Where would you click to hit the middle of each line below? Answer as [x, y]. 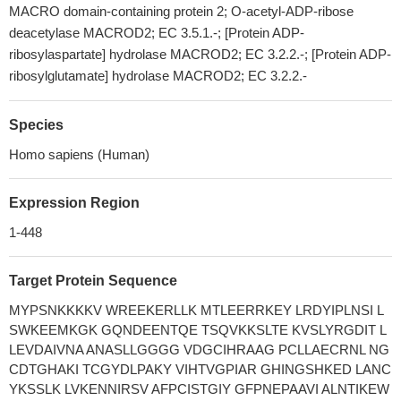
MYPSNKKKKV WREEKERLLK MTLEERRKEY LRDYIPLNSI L [196, 310]
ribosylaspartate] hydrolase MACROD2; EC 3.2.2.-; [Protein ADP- [200, 54]
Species [36, 125]
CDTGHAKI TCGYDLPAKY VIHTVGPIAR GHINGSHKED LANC [200, 369]
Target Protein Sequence [93, 281]
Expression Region [74, 203]
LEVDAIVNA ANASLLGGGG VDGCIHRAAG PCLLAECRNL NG [199, 350]
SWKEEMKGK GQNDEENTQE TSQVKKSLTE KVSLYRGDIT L [198, 330]
